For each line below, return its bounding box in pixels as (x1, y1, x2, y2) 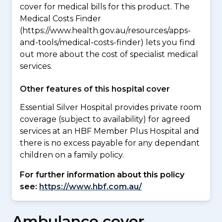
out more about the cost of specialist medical (20, 50, 198, 59)
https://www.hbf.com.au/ (39, 182, 142, 191)
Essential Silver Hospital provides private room (20, 103, 201, 112)
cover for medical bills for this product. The (20, 2, 190, 11)
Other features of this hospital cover (20, 84, 170, 94)
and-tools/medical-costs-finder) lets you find (20, 38, 195, 47)
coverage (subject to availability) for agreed (20, 114, 190, 124)
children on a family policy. (20, 150, 124, 160)
